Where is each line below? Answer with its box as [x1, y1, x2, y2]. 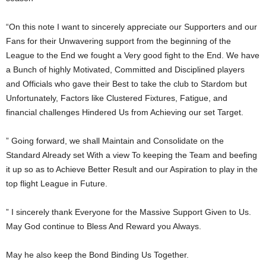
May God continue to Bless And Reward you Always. [6, 221, 201, 231]
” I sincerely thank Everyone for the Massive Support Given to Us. [6, 207, 251, 217]
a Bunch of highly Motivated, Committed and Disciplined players [6, 64, 245, 74]
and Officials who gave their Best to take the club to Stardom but [6, 78, 247, 88]
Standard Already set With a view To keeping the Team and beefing [6, 150, 257, 160]
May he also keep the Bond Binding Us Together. [6, 249, 189, 259]
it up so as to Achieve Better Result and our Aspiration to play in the [6, 164, 258, 174]
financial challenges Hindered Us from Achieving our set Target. [6, 107, 243, 117]
